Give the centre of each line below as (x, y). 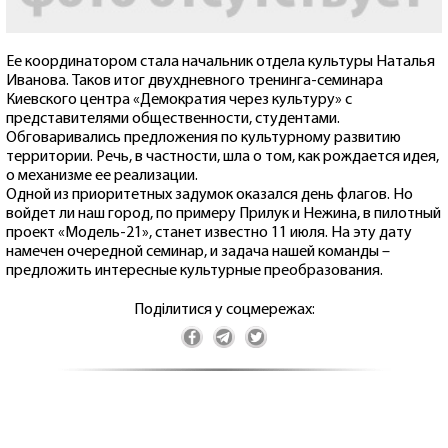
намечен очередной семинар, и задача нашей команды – (198, 252)
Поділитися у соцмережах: (224, 310)
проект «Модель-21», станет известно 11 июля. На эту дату (209, 233)
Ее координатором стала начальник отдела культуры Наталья (220, 62)
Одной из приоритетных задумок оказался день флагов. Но (209, 195)
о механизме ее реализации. (102, 176)
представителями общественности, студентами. (173, 119)
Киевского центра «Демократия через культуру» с (179, 100)
